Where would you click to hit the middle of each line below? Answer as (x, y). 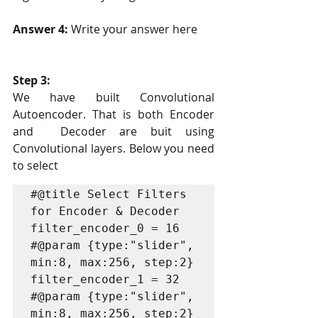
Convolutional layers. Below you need (114, 148)
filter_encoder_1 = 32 (105, 279)
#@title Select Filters (109, 194)
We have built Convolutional (114, 97)
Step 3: (32, 80)
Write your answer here (134, 29)
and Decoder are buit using (114, 131)
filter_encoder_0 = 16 (105, 228)
